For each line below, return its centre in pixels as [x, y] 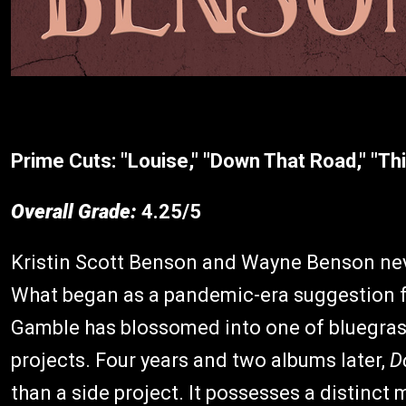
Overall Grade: [74, 212]
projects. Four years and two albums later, [200, 360]
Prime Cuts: [66, 161]
